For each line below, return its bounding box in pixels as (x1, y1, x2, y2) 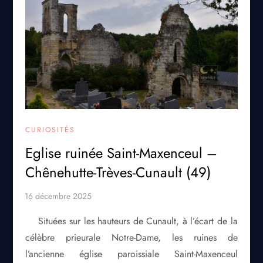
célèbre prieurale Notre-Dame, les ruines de (25, 231, 238, 245)
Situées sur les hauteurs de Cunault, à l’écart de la (38, 214, 238, 228)
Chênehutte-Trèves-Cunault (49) (25, 162, 211, 183)
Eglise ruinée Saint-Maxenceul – (25, 143, 218, 164)
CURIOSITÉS (25, 124, 76, 136)
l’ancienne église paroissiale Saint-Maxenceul (25, 247, 238, 261)
